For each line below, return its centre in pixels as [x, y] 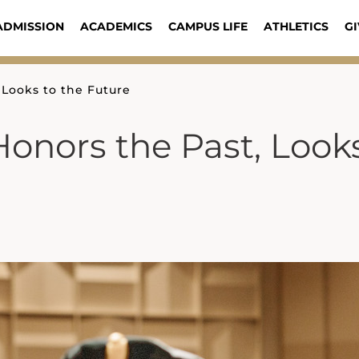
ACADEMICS [116, 26]
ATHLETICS [296, 26]
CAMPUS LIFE [208, 26]
